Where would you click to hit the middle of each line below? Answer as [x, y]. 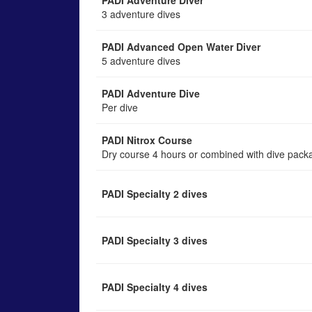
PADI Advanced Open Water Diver [181, 47]
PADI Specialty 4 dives [155, 287]
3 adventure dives [141, 14]
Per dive [120, 107]
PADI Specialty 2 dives [155, 194]
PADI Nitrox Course [147, 140]
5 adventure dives [141, 61]
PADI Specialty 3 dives [155, 240]
